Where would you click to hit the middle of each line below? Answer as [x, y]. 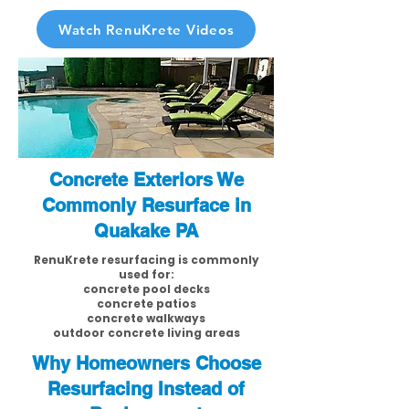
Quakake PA [146, 231]
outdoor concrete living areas [146, 333]
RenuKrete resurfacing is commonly [146, 260]
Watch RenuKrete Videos [146, 29]
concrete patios [146, 304]
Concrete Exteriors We [146, 180]
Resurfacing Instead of [146, 389]
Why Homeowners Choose [146, 363]
